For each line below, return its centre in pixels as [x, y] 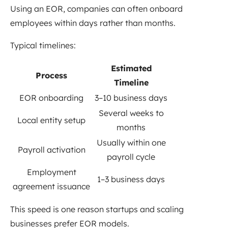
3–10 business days [131, 98]
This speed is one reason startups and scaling [97, 209]
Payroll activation [51, 150]
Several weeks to [131, 113]
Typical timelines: [43, 46]
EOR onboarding [51, 98]
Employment [51, 172]
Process [51, 76]
